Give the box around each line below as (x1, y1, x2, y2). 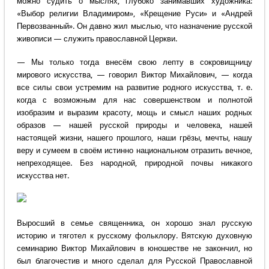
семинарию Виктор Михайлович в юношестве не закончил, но (16, 244, 253, 253)
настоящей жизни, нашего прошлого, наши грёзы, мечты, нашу (16, 133, 253, 143)
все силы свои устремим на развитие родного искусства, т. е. (16, 83, 253, 92)
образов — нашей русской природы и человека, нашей (16, 121, 253, 130)
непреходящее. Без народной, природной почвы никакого (16, 159, 253, 168)
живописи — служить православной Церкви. (16, 34, 177, 44)
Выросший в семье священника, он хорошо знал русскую (16, 219, 253, 228)
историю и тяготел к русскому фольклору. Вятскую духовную (16, 231, 253, 241)
